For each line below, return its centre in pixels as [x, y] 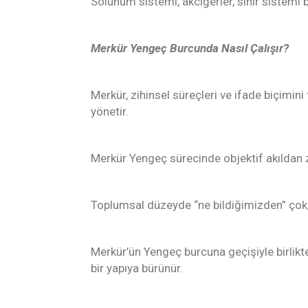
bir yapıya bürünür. [137, 268]
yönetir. [110, 112]
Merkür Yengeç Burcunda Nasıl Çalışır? [190, 48]
